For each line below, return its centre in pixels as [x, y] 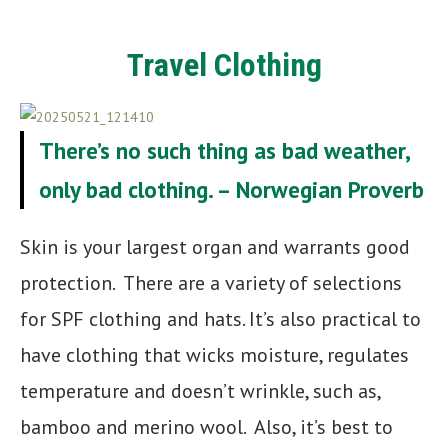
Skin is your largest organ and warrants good [215, 246]
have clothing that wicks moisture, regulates [214, 354]
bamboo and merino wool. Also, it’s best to [206, 426]
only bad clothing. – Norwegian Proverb [231, 189]
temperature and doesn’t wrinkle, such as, [200, 390]
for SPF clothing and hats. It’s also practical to [220, 318]
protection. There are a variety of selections [211, 282]
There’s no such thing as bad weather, [224, 150]
